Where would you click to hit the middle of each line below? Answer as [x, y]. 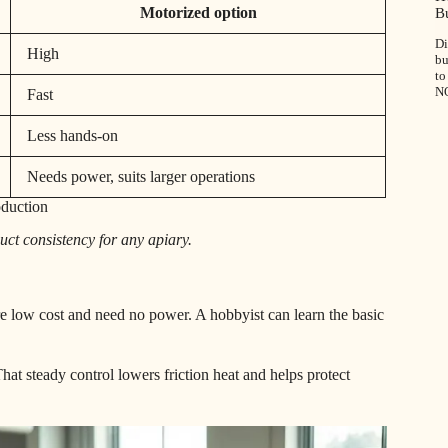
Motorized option [198, 13]
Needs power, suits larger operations [141, 177]
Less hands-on [72, 136]
